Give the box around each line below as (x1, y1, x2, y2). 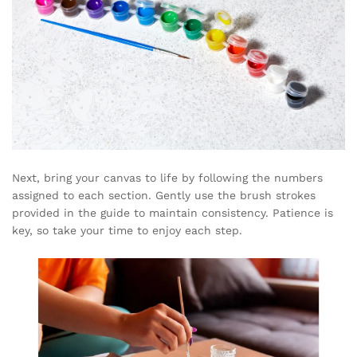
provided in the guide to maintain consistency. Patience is (12, 206, 333, 220)
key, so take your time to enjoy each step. (12, 224, 242, 237)
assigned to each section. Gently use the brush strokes (12, 189, 316, 202)
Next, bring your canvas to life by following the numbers (12, 171, 323, 185)
